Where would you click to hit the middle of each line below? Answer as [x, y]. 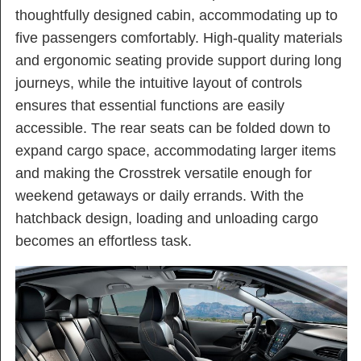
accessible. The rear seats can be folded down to [173, 128]
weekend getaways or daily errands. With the [160, 195]
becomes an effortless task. [104, 241]
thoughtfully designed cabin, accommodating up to [176, 15]
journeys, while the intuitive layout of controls [159, 83]
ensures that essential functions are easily [150, 105]
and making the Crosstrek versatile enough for [164, 173]
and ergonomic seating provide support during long [178, 60]
